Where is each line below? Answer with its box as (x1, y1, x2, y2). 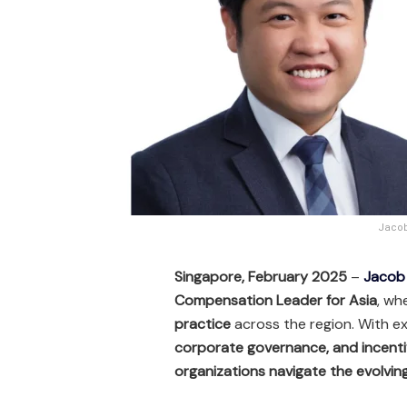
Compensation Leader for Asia (174, 290, 377, 310)
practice (174, 313, 231, 333)
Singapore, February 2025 (174, 266, 347, 286)
